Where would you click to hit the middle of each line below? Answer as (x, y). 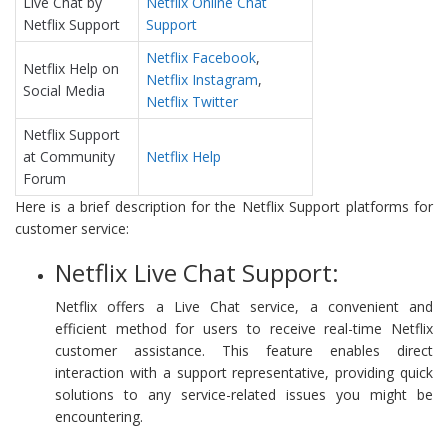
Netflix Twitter (192, 101)
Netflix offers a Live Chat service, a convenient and (244, 306)
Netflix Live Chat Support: (197, 272)
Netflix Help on (71, 68)
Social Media (64, 90)
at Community (69, 156)
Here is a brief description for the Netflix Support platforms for (224, 206)
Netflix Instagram (202, 79)
